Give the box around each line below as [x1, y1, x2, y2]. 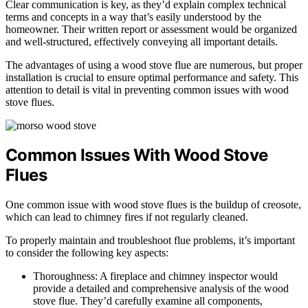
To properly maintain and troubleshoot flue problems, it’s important [5, 234, 295, 247]
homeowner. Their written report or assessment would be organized [5, 23, 297, 35]
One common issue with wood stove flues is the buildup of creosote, [5, 199, 301, 211]
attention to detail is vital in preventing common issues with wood [5, 83, 289, 96]
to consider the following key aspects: [5, 247, 168, 259]
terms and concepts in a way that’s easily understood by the [5, 10, 261, 23]
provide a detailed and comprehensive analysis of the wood [33, 283, 289, 295]
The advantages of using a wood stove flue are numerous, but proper [5, 58, 302, 71]
